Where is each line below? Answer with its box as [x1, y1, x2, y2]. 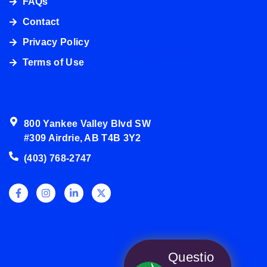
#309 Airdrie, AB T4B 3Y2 [24, 133, 141, 144]
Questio [168, 250, 215, 265]
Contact [22, 17, 60, 27]
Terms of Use [22, 57, 85, 68]
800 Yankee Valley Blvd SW [24, 119, 151, 129]
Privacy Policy [22, 37, 89, 48]
